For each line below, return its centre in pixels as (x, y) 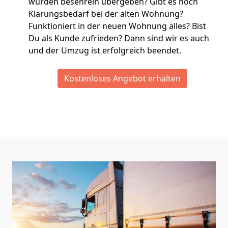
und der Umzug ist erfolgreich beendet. (105, 50)
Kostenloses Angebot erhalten (122, 78)
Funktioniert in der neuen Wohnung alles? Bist (117, 26)
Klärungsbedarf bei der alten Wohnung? (106, 14)
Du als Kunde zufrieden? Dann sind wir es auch (119, 38)
